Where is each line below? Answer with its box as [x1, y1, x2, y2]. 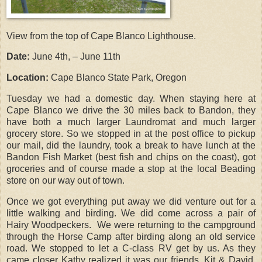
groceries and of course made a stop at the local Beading [6, 164, 256, 174]
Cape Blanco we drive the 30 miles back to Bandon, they [6, 105, 256, 116]
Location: [6, 73, 49, 83]
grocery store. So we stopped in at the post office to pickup [6, 129, 256, 139]
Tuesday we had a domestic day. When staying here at [6, 94, 256, 104]
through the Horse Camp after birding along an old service [6, 231, 256, 242]
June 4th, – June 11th [30, 51, 120, 62]
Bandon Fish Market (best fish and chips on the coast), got [6, 152, 256, 163]
